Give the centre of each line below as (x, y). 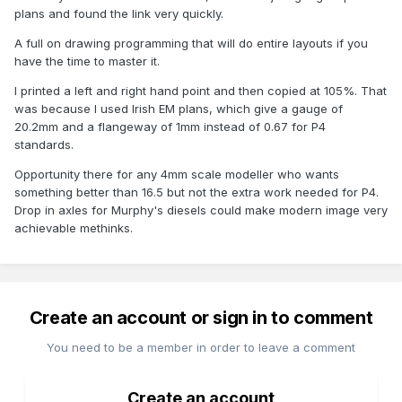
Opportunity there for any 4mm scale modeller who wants (177, 175)
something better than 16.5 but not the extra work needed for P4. (197, 192)
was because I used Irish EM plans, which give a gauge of (179, 109)
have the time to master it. (87, 61)
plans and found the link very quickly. (119, 14)
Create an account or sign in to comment (201, 318)
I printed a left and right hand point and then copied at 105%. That (201, 91)
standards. (44, 145)
